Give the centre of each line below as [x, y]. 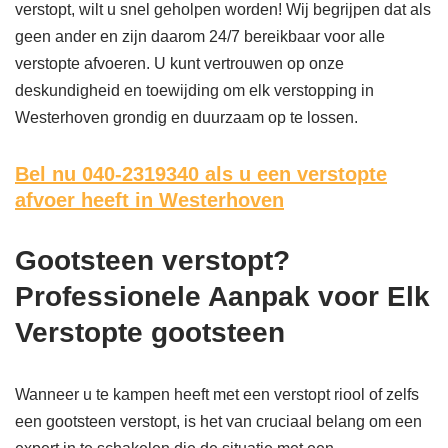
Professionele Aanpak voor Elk [222, 297]
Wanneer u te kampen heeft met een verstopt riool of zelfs [217, 395]
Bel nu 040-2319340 [107, 174]
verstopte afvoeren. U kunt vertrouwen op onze [179, 64]
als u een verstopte [293, 174]
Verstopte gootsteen [150, 333]
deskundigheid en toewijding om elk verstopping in [194, 91]
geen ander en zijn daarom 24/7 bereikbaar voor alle [200, 37]
